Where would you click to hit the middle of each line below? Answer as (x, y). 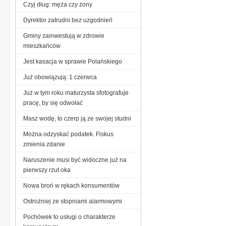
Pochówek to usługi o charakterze (69, 217)
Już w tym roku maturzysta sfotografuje (76, 93)
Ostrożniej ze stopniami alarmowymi (73, 201)
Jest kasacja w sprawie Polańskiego (73, 61)
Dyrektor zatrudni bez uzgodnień (68, 20)
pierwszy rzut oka (47, 170)
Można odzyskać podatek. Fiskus (68, 134)
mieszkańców (42, 46)
